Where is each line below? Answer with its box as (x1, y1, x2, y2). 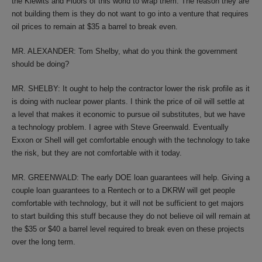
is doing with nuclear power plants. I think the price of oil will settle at (12, 97, 244, 106)
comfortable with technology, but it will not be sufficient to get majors (12, 199, 244, 208)
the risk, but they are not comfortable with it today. (12, 149, 182, 157)
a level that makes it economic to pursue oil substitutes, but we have (12, 110, 245, 119)
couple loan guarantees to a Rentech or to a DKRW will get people (12, 186, 235, 195)
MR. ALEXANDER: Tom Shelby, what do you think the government (12, 47, 237, 56)
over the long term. (12, 237, 75, 246)
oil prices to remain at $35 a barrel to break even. (12, 22, 178, 31)
